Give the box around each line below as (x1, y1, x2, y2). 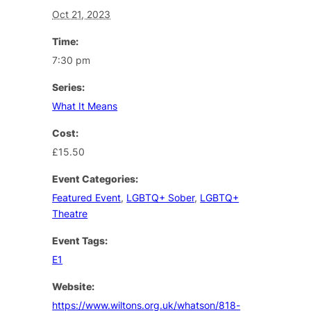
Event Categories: (52, 172, 139, 185)
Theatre (52, 207, 88, 219)
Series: (52, 81, 85, 93)
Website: (52, 280, 95, 292)
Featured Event (52, 191, 121, 203)
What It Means (52, 99, 118, 112)
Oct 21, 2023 (52, 8, 111, 20)
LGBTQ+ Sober (126, 191, 195, 203)
